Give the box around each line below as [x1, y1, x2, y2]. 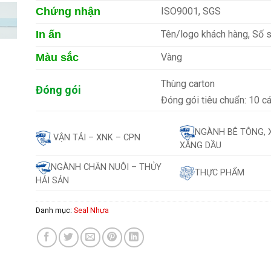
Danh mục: [36, 205, 74, 215]
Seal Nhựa [74, 205, 109, 215]
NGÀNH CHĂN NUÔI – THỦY [51, 162, 162, 173]
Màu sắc [36, 51, 79, 64]
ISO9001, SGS [161, 5, 221, 17]
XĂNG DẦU [180, 140, 222, 151]
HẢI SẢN [36, 175, 69, 186]
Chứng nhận [36, 5, 100, 18]
